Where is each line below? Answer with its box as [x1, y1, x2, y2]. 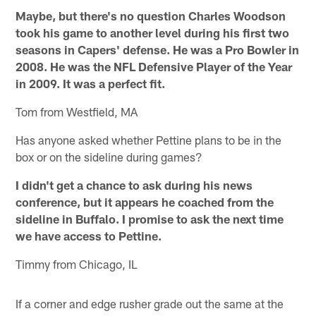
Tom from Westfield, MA [16, 104, 138, 119]
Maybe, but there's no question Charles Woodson [16, 8, 286, 23]
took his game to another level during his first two [16, 25, 290, 40]
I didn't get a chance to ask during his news [16, 178, 253, 193]
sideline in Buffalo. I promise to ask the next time [16, 212, 284, 226]
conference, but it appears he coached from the [16, 195, 274, 209]
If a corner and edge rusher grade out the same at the [16, 296, 284, 311]
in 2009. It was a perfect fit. [16, 76, 166, 91]
